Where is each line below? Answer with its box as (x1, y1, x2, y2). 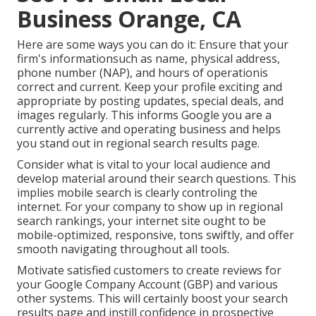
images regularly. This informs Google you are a (17, 107, 272, 123)
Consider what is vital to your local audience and (17, 157, 270, 173)
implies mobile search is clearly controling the (17, 185, 257, 201)
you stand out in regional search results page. (17, 135, 260, 152)
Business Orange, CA (17, 4, 241, 35)
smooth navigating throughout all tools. (17, 241, 229, 257)
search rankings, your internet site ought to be (17, 213, 266, 229)
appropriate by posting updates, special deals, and (17, 93, 284, 109)
